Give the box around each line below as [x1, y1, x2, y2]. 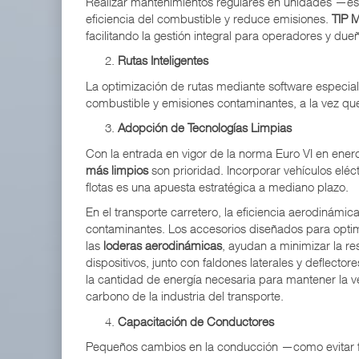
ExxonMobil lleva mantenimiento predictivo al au [103, 98, 333, 111]
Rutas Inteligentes [118, 53, 208, 68]
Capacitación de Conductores [118, 313, 274, 329]
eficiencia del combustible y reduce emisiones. [86, 10, 332, 26]
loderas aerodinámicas [103, 238, 222, 253]
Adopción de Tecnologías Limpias [118, 120, 292, 135]
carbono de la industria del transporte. [86, 288, 284, 304]
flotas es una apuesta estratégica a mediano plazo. [86, 179, 349, 194]
